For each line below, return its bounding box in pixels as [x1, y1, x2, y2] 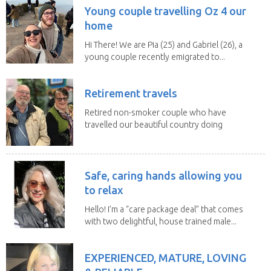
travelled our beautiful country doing [85, 119, 223, 129]
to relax [85, 183, 123, 196]
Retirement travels [85, 87, 177, 99]
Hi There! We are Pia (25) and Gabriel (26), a [85, 39, 243, 50]
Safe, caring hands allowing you [85, 169, 242, 181]
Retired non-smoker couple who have [85, 107, 226, 117]
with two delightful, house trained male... [85, 216, 237, 226]
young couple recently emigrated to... [85, 51, 225, 62]
